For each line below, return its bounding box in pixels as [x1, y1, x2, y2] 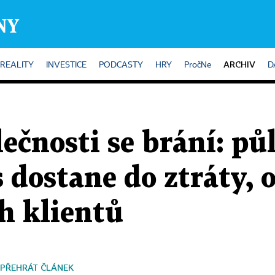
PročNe [184, 61, 211, 69]
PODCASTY [99, 61, 143, 69]
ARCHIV [223, 59, 255, 69]
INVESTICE [46, 61, 87, 69]
